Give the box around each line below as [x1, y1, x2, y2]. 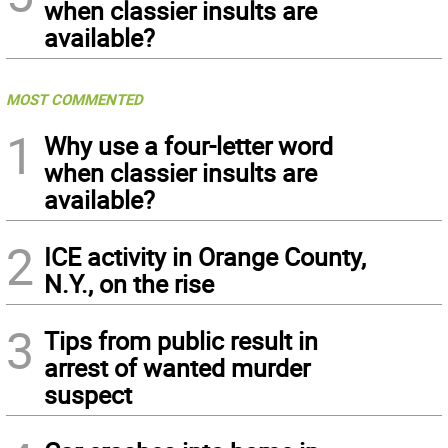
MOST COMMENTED [6, 89, 143, 110]
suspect [44, 378, 132, 412]
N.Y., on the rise [44, 267, 214, 301]
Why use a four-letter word [44, 129, 333, 163]
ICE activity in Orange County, [44, 240, 366, 274]
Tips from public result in [44, 324, 318, 358]
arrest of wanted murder [44, 351, 310, 385]
